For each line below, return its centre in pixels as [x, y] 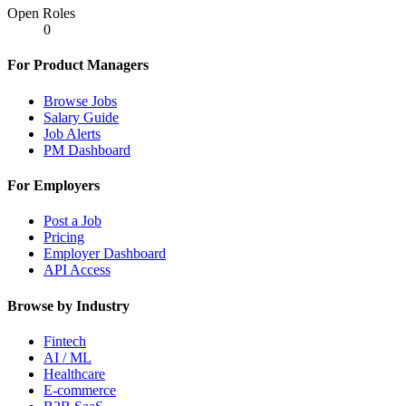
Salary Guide [81, 117]
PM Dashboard [87, 150]
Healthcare [74, 373]
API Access [77, 270]
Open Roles [41, 14]
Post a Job [72, 221]
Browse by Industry [68, 305]
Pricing [64, 237]
